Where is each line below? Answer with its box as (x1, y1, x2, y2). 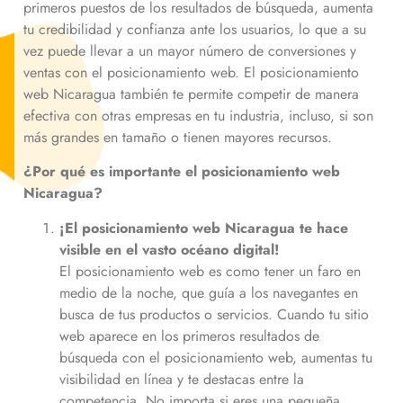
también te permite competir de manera (116, 84, 359, 105)
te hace (295, 217, 348, 238)
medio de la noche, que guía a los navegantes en (59, 282, 358, 303)
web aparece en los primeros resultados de (59, 325, 319, 346)
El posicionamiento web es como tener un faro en (59, 260, 361, 282)
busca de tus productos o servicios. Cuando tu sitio (59, 303, 369, 325)
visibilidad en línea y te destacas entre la (59, 368, 304, 390)
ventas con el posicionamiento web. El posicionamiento (23, 62, 359, 84)
